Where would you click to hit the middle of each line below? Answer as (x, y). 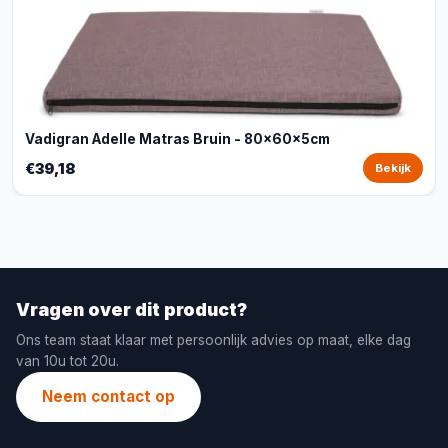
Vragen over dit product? (131, 309)
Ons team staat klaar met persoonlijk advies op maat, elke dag (213, 340)
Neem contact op (108, 396)
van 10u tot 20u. (67, 361)
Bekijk (393, 168)
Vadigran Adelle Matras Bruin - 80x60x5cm (177, 139)
